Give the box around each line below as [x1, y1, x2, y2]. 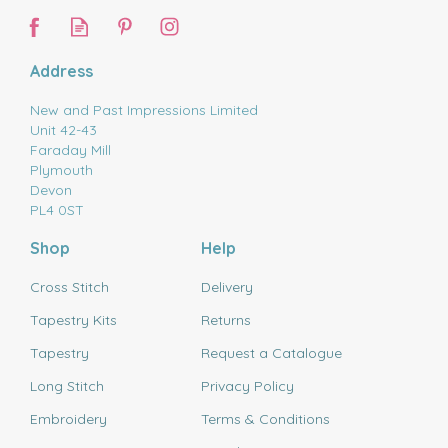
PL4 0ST [30, 201, 84, 219]
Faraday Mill [30, 141, 111, 159]
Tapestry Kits [30, 311, 117, 329]
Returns [200, 311, 251, 329]
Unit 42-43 [30, 121, 97, 139]
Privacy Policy [200, 377, 294, 395]
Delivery [200, 278, 253, 296]
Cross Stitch [30, 278, 109, 296]
